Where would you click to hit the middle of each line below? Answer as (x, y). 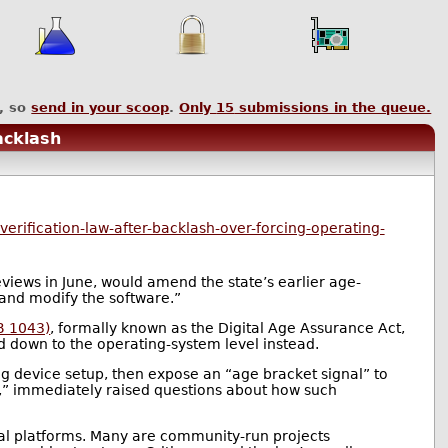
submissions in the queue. (333, 108)
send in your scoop (100, 108)
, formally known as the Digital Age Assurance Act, (228, 328)
